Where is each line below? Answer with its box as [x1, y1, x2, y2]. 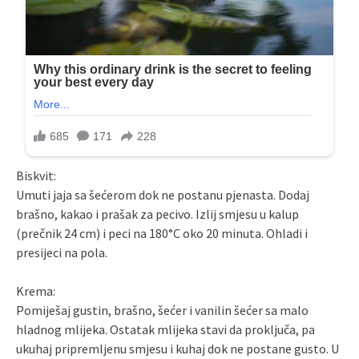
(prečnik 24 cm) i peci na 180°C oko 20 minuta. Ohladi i [16, 225, 308, 242]
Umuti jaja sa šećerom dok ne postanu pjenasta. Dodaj [16, 187, 309, 204]
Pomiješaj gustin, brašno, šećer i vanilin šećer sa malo [16, 302, 309, 319]
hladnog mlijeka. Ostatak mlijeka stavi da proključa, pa [16, 321, 315, 338]
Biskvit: [16, 167, 56, 184]
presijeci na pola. [16, 244, 107, 261]
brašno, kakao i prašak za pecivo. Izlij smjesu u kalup [16, 206, 299, 223]
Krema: [16, 283, 55, 300]
